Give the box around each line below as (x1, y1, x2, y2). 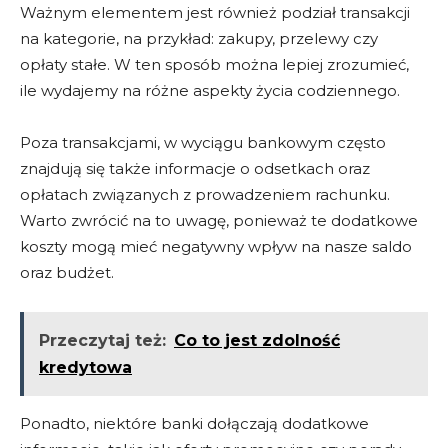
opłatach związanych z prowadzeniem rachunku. (20, 185, 390, 205)
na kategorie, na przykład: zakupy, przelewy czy (20, 29, 378, 49)
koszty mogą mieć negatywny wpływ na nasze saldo (20, 237, 412, 257)
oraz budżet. (20, 263, 114, 283)
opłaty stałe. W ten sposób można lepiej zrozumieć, (20, 55, 409, 75)
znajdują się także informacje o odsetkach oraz (20, 159, 370, 179)
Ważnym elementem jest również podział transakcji (20, 3, 410, 23)
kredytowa (39, 358, 132, 378)
